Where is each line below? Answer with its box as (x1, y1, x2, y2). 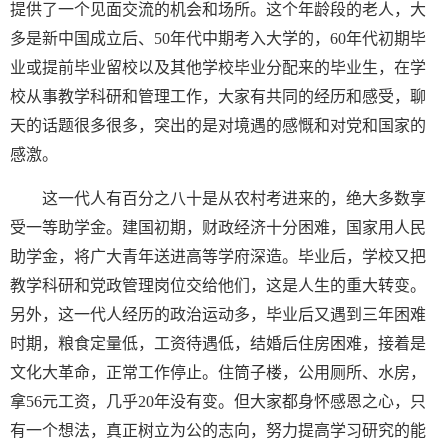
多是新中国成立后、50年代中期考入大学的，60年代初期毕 (10, 30, 426, 47)
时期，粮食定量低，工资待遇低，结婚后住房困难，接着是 (10, 335, 426, 352)
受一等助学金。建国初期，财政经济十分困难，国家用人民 (10, 219, 426, 236)
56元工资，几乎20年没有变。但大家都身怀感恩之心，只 (26, 393, 426, 410)
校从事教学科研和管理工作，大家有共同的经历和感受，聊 (10, 88, 426, 105)
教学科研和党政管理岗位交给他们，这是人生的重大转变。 (10, 277, 426, 294)
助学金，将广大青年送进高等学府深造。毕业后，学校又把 (10, 248, 426, 265)
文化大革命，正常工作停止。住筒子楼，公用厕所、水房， (10, 364, 426, 381)
